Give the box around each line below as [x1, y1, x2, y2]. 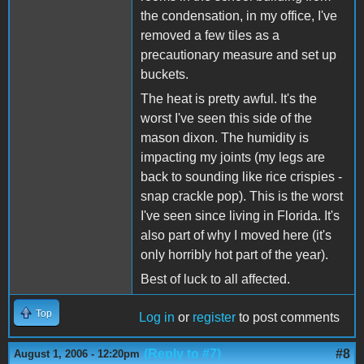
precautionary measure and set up [141, 47, 336, 62]
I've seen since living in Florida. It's [141, 208, 340, 223]
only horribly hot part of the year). [141, 247, 328, 262]
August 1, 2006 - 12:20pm [14, 347, 140, 360]
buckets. [141, 67, 188, 81]
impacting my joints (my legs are [141, 149, 325, 164]
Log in [139, 310, 175, 324]
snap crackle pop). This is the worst [141, 188, 343, 203]
